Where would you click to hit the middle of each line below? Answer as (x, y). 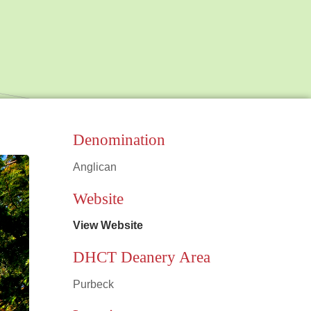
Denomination (119, 140)
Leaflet (179, 169)
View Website (108, 226)
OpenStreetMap (236, 169)
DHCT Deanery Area (141, 257)
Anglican (94, 167)
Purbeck (93, 284)
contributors (286, 169)
